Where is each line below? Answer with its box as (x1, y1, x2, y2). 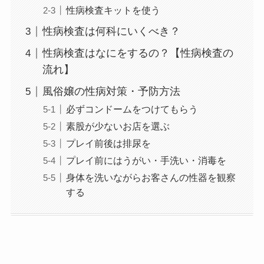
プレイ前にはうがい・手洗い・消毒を (65, 155, 226, 166)
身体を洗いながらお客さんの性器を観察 (65, 172, 236, 183)
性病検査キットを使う (65, 5, 160, 16)
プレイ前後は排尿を (65, 138, 151, 149)
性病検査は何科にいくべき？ (42, 25, 180, 38)
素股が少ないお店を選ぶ (65, 121, 170, 132)
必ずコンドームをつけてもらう (65, 104, 198, 115)
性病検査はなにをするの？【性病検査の (42, 47, 233, 60)
